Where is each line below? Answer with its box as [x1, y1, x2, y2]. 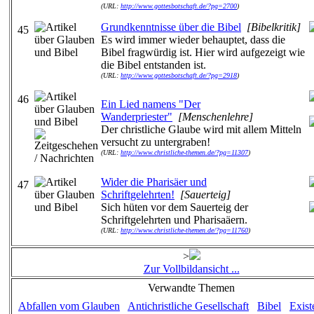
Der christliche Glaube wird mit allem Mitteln [101, 123, 301, 135]
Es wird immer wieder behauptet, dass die [101, 34, 285, 46]
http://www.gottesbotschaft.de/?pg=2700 [121, 2, 237, 10]
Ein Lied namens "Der [101, 98, 200, 110]
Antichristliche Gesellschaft [128, 300, 249, 312]
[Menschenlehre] [178, 111, 253, 123]
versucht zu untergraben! [101, 136, 210, 148]
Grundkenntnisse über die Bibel [101, 21, 241, 33]
